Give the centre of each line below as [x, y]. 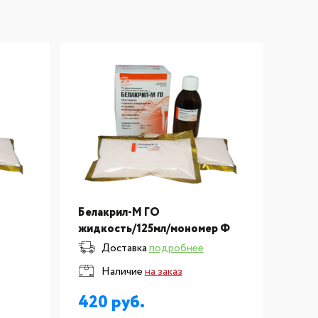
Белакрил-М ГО [119, 213]
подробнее [176, 248]
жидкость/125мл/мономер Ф [154, 229]
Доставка [124, 248]
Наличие [122, 272]
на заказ [163, 272]
